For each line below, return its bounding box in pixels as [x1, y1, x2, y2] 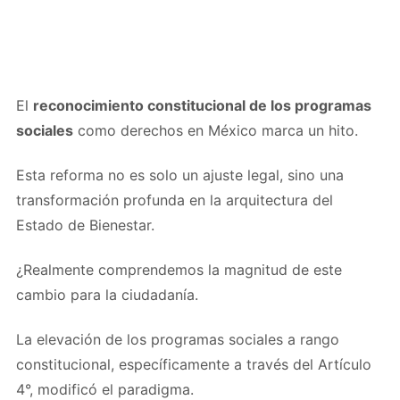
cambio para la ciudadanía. [16, 285, 198, 304]
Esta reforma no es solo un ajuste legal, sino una [16, 165, 344, 184]
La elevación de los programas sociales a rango [16, 329, 339, 348]
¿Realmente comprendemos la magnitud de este [16, 260, 342, 279]
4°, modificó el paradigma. [16, 379, 194, 398]
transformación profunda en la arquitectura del [16, 190, 333, 209]
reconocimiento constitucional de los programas [33, 96, 371, 114]
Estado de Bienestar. [16, 215, 154, 234]
